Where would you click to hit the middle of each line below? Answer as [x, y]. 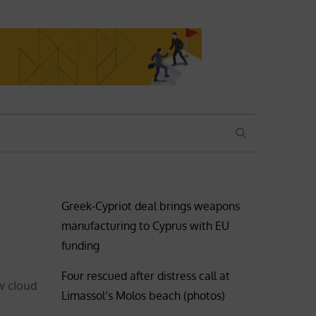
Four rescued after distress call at [146, 275]
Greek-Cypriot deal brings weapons [151, 206]
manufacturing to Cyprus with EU [146, 225]
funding [81, 245]
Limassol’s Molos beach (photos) [144, 295]
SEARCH [251, 132]
